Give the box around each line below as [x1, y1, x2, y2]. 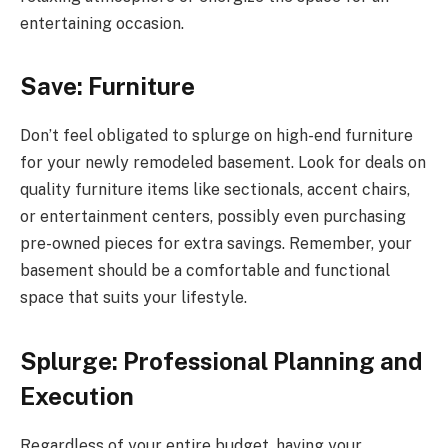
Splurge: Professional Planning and [20, 346, 422, 375]
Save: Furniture [20, 72, 195, 101]
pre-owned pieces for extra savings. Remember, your [20, 234, 412, 254]
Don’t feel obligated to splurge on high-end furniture [20, 126, 413, 146]
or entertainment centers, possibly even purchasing [20, 207, 406, 227]
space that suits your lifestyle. [20, 288, 247, 308]
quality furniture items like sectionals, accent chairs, [20, 180, 410, 200]
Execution [20, 381, 134, 410]
